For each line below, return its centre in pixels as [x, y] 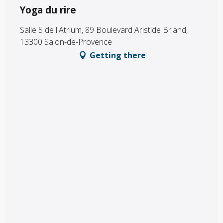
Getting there [117, 55]
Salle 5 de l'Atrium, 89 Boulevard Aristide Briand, [104, 30]
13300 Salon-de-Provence [66, 42]
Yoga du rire [48, 10]
